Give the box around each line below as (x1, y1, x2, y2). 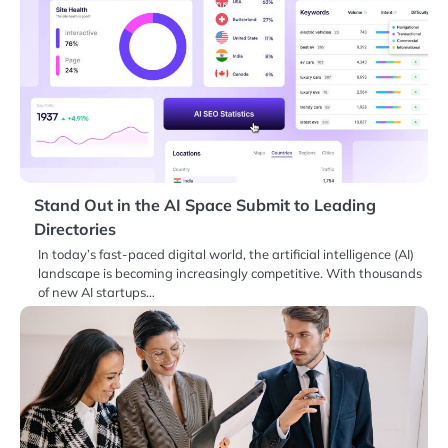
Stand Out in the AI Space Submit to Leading (34, 195, 376, 215)
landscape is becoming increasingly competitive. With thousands (38, 265, 422, 281)
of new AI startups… (38, 284, 155, 300)
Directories (34, 219, 116, 239)
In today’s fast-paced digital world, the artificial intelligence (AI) (38, 246, 414, 262)
